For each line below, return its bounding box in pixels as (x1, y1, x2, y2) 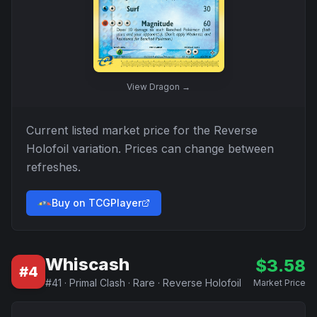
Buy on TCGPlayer (52, 197, 142, 209)
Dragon (149, 81, 180, 92)
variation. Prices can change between (69, 142, 274, 156)
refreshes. (26, 160, 81, 174)
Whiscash (45, 254, 129, 275)
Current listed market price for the (26, 123, 214, 137)
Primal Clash (69, 277, 125, 289)
